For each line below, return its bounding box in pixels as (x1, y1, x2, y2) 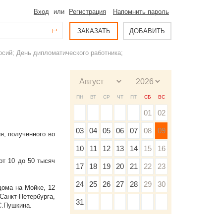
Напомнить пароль (113, 8, 169, 15)
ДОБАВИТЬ (129, 27, 165, 35)
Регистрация (69, 8, 106, 15)
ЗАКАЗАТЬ (77, 27, 111, 35)
